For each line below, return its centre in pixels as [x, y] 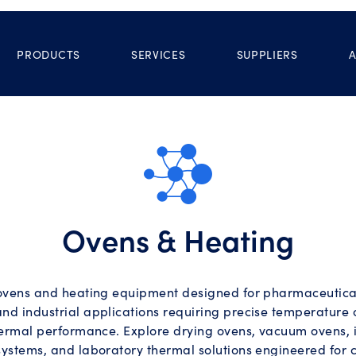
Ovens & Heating [178, 239]
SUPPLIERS [267, 54]
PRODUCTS [48, 54]
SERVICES [158, 54]
